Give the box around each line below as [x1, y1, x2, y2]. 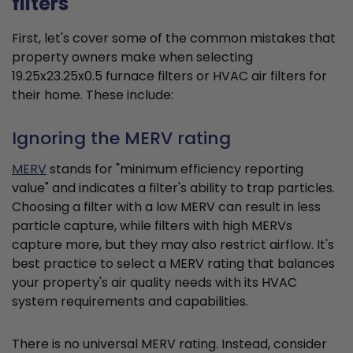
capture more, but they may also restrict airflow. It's [12, 236, 334, 255]
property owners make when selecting [12, 48, 253, 67]
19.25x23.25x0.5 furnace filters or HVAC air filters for [12, 67, 327, 86]
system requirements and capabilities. [12, 292, 248, 311]
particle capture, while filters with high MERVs [12, 217, 292, 236]
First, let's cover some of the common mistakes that [12, 29, 336, 48]
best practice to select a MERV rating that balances [12, 255, 335, 273]
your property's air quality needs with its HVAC [12, 273, 297, 292]
